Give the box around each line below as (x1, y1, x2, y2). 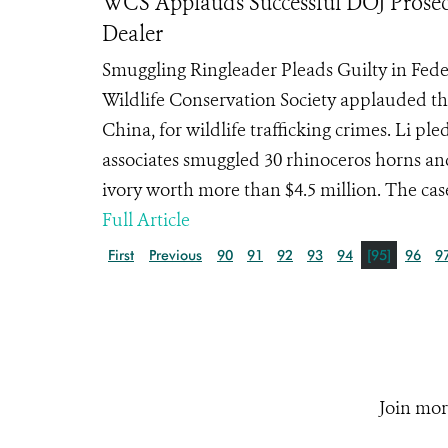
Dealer (102, 20, 163, 48)
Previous (149, 247, 202, 263)
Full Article (102, 208, 190, 232)
